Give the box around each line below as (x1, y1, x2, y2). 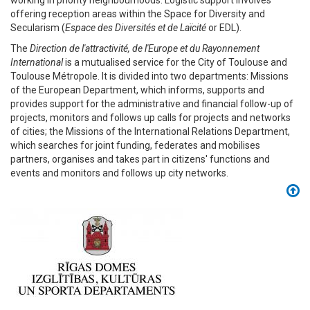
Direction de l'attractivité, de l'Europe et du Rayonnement (30, 43, 259, 54)
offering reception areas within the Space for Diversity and (10, 8, 265, 19)
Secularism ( (10, 22, 65, 33)
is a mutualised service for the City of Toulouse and (63, 57, 287, 68)
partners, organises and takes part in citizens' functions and (10, 154, 270, 165)
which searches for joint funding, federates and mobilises (10, 140, 260, 151)
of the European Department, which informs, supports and (10, 84, 264, 95)
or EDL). (206, 22, 241, 33)
